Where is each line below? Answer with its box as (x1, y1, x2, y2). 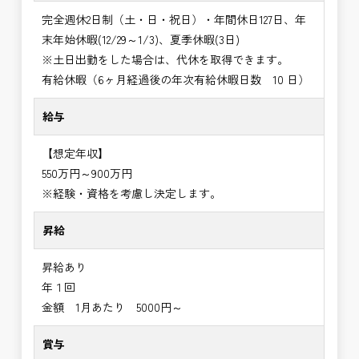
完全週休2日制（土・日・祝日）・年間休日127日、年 (42, 11, 307, 28)
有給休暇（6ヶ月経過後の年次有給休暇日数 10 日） (42, 71, 310, 88)
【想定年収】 (42, 145, 110, 162)
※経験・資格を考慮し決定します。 (42, 185, 222, 202)
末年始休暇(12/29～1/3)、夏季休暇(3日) (42, 31, 240, 48)
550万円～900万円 (42, 165, 133, 182)
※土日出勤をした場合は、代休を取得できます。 (42, 51, 289, 68)
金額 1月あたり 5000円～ (42, 299, 184, 316)
